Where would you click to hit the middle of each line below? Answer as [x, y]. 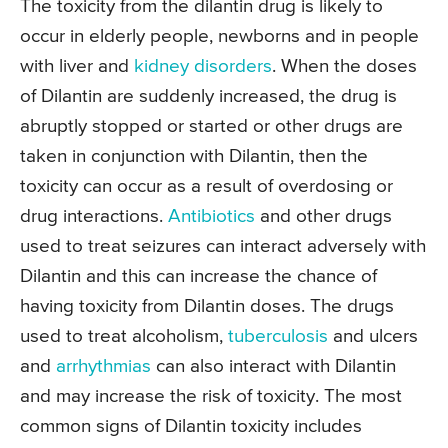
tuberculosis [280, 336]
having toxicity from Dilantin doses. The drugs [207, 306]
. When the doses [344, 66]
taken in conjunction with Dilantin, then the [194, 156]
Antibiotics [214, 216]
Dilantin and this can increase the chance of [198, 276]
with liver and [77, 66]
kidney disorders [203, 66]
